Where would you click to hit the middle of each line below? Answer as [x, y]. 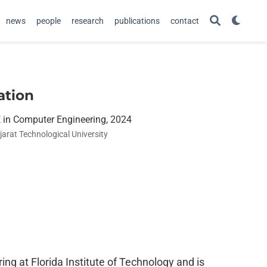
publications [137, 21]
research [88, 21]
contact [185, 21]
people [49, 21]
